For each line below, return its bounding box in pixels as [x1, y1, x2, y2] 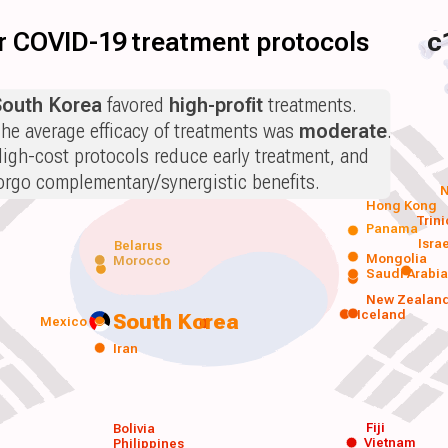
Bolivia [112, 421, 155, 437]
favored [102, 93, 170, 117]
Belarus [113, 237, 162, 253]
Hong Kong [365, 197, 438, 213]
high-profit [169, 93, 264, 117]
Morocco [112, 252, 170, 268]
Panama [365, 220, 419, 236]
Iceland [357, 306, 407, 322]
